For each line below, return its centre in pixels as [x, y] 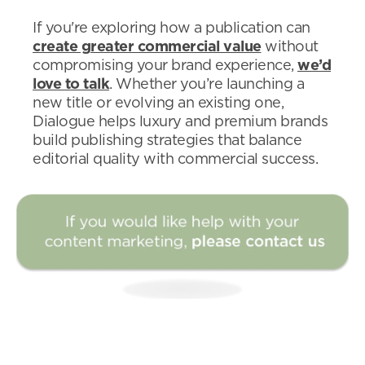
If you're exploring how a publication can [172, 29]
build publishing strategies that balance [167, 141]
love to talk [71, 85]
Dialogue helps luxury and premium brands [180, 123]
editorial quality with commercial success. [175, 160]
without [290, 48]
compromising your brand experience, [165, 66]
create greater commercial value [147, 48]
